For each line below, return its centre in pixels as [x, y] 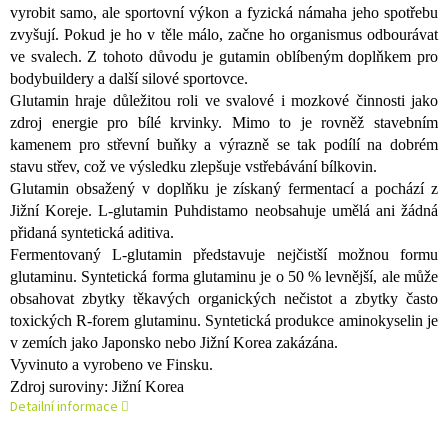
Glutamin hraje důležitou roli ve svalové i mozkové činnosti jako [224, 101]
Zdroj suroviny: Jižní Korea [97, 387]
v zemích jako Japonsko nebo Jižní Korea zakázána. [174, 343]
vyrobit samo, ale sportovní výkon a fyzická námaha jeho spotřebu [224, 13]
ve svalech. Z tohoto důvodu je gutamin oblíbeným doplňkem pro [224, 57]
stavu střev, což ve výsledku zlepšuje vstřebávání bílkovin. [193, 167]
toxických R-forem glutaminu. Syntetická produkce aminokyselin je [224, 321]
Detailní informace [64, 407]
